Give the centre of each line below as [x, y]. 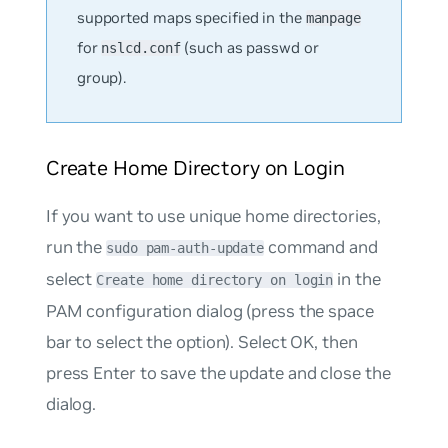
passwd [273, 47]
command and [321, 247]
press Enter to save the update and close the [218, 373]
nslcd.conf [141, 47]
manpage [333, 17]
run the [76, 247]
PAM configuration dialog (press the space [209, 311]
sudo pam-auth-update [185, 248]
